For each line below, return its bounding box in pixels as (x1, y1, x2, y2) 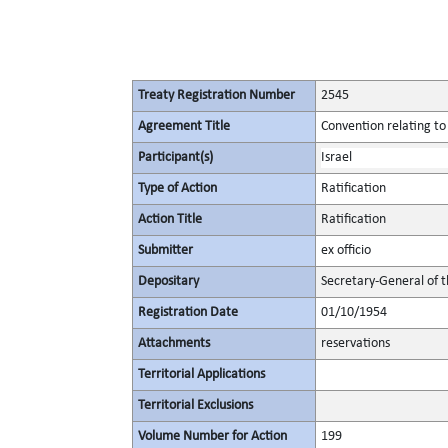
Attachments (138, 336, 210, 351)
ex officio (321, 243, 371, 258)
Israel (321, 150, 352, 165)
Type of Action (138, 181, 217, 196)
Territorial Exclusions (138, 398, 253, 413)
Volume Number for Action (138, 429, 287, 444)
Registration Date (138, 305, 238, 320)
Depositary (138, 274, 199, 289)
